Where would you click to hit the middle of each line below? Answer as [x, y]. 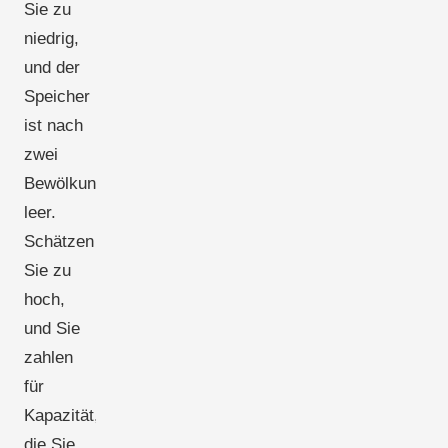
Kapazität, [61, 415]
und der [52, 67]
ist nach [53, 125]
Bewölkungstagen [89, 183]
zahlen [48, 357]
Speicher [57, 96]
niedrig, [51, 38]
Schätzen [59, 241]
